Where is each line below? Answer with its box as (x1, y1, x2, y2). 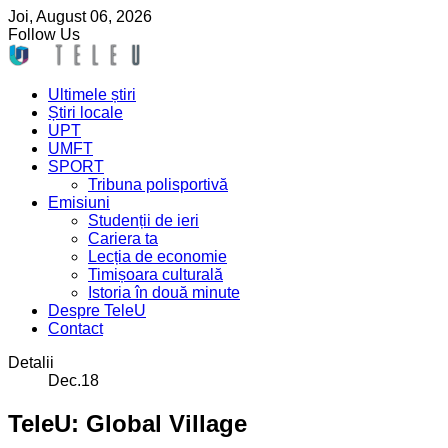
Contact (48, 320, 103, 337)
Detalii (8, 354, 54, 371)
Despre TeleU (48, 302, 146, 319)
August (36, 8, 90, 25)
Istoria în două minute (88, 284, 240, 301)
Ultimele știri (48, 86, 136, 103)
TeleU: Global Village (8, 409, 247, 437)
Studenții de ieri (88, 212, 199, 229)
